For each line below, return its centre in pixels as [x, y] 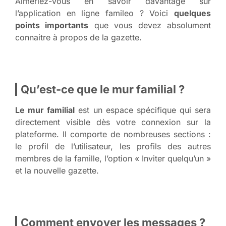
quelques [192, 13]
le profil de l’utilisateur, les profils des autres [113, 146]
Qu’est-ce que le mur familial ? [103, 89]
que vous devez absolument [150, 25]
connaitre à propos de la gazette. [78, 37]
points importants [52, 25]
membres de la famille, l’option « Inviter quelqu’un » [113, 158]
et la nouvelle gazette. [57, 170]
